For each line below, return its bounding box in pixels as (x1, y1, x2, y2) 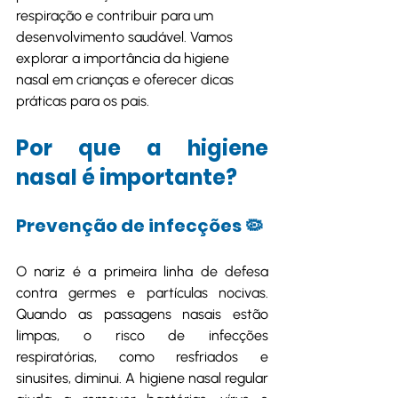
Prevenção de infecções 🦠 (16, 213, 263, 238)
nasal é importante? (16, 163, 237, 192)
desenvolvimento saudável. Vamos (16, 28, 236, 45)
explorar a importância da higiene (16, 50, 233, 67)
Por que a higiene (16, 133, 268, 163)
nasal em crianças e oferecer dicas (16, 71, 237, 88)
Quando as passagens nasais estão (16, 306, 268, 322)
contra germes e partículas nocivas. (16, 284, 268, 301)
